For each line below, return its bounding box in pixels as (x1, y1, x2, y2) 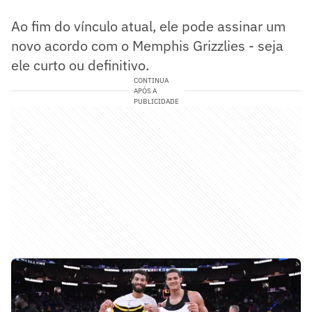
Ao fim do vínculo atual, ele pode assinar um (11, 16, 286, 36)
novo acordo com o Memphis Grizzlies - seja (11, 36, 283, 55)
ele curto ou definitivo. (11, 55, 149, 75)
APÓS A (133, 86, 157, 95)
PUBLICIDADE (133, 96, 179, 106)
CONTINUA (133, 75, 169, 85)
